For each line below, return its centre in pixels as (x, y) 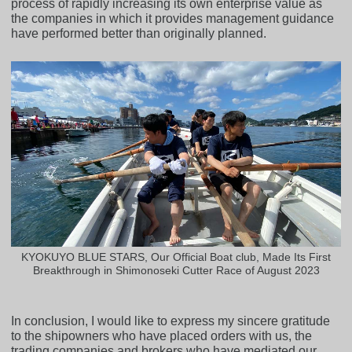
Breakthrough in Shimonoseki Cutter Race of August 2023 (176, 271)
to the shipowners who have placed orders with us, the (162, 336)
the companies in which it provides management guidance (173, 19)
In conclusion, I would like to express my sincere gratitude (171, 321)
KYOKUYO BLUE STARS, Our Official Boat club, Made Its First (176, 257)
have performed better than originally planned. (139, 34)
